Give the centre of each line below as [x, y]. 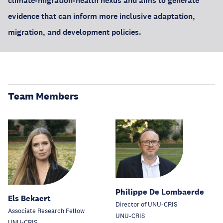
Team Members [43, 96]
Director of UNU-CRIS [146, 205]
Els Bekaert [29, 198]
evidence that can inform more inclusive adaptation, [102, 16]
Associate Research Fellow [46, 211]
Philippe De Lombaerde [160, 192]
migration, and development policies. [75, 32]
